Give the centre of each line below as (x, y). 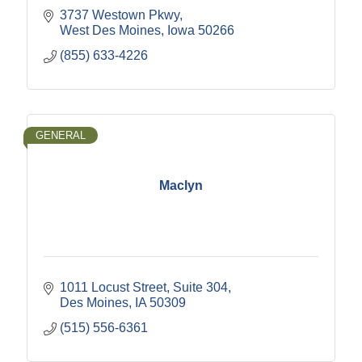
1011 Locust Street (113, 288)
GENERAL (61, 136)
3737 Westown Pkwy (120, 15)
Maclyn (181, 185)
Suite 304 (200, 288)
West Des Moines (110, 31)
